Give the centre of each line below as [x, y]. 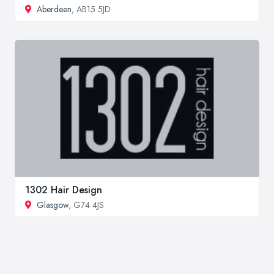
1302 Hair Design [64, 190]
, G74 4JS [86, 205]
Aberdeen [54, 9]
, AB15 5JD [91, 9]
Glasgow [53, 205]
